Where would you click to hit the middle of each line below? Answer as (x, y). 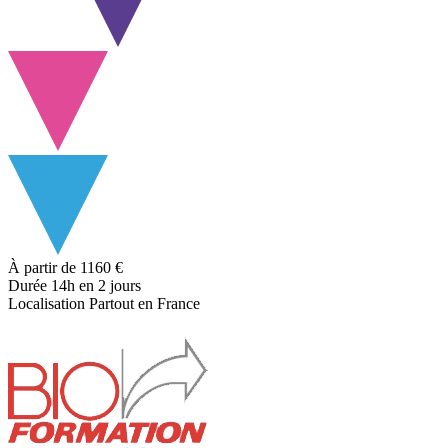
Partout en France (144, 303)
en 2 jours (108, 285)
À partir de (42, 267)
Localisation (46, 303)
